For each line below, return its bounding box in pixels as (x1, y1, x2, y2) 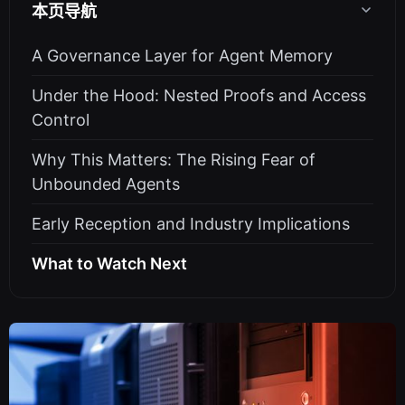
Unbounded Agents (32, 174, 180, 193)
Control (32, 110, 89, 129)
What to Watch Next (32, 254, 187, 273)
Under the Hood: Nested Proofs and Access (32, 86, 366, 105)
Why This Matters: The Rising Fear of (32, 150, 316, 169)
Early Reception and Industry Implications (32, 214, 350, 233)
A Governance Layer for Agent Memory (32, 46, 333, 65)
